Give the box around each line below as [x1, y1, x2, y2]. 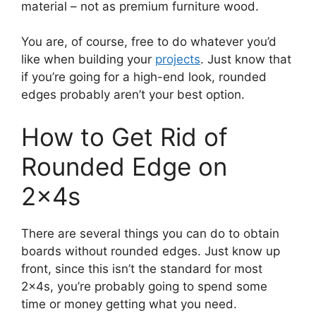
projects [155, 52, 200, 67]
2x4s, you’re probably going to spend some [21, 279, 267, 293]
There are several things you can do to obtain [21, 226, 279, 241]
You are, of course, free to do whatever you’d [21, 35, 276, 49]
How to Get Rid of [21, 121, 228, 152]
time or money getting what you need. [21, 296, 237, 311]
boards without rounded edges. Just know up [21, 243, 280, 258]
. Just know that [200, 52, 291, 67]
